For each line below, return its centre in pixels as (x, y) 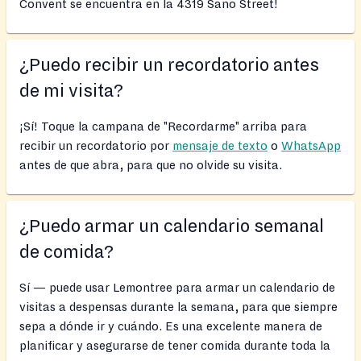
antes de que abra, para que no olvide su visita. (151, 165)
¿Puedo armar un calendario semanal (172, 226)
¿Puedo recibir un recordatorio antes (169, 65)
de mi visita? (71, 91)
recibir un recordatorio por (96, 145)
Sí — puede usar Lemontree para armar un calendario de (177, 287)
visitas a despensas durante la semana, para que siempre (178, 307)
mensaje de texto (220, 145)
